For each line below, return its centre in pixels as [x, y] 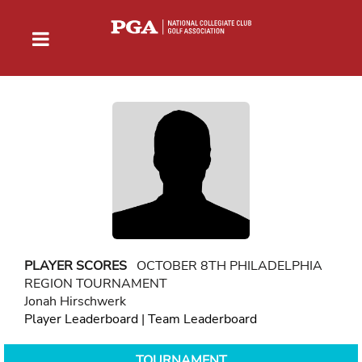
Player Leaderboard [81, 319]
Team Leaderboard [202, 319]
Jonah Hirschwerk [75, 301]
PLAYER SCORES [76, 265]
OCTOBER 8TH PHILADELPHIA [225, 265]
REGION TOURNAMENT [96, 283]
